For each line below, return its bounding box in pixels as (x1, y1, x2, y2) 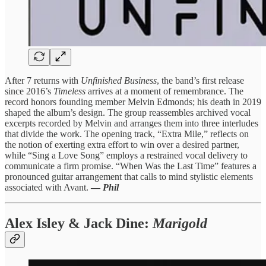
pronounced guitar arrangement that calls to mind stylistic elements (5, 171, 253, 182)
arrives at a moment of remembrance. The (85, 85, 243, 96)
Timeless (53, 85, 85, 96)
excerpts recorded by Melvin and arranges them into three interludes (5, 118, 258, 128)
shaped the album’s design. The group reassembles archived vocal (5, 107, 251, 118)
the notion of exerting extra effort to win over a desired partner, (5, 139, 239, 150)
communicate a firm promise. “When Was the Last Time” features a (5, 160, 256, 171)
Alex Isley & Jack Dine (5, 215, 144, 231)
